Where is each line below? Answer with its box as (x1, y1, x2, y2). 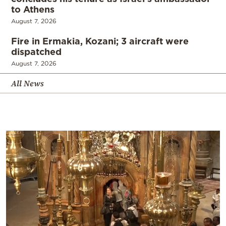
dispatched (11, 46, 62, 57)
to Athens (11, 4, 54, 15)
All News (11, 78, 44, 89)
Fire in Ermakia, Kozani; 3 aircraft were (11, 36, 189, 46)
